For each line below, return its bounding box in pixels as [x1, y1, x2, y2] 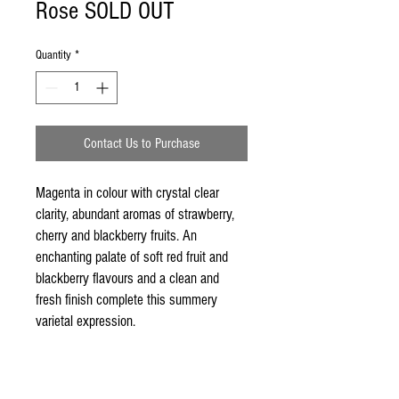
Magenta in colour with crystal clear [36, 184, 219, 201]
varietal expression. [36, 313, 135, 330]
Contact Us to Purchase [84, 135, 199, 151]
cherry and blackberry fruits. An [36, 227, 197, 244]
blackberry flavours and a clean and [36, 270, 219, 287]
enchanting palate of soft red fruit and [36, 248, 228, 265]
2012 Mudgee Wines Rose [36, 370, 167, 386]
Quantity [36, 48, 71, 62]
